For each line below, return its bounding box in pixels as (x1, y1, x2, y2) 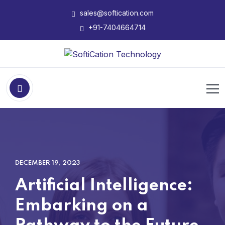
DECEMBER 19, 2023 (15, 159, 80, 166)
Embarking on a (15, 197, 148, 214)
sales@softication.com (78, 9, 154, 17)
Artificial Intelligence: (15, 177, 193, 194)
